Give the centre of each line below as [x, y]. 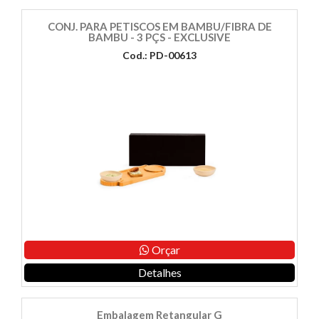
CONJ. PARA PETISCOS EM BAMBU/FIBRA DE [159, 27]
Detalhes [159, 273]
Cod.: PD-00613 [159, 56]
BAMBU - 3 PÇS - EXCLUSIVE [159, 37]
